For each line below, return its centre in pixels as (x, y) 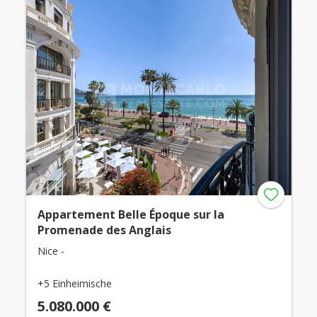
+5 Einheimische (74, 283)
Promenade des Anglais (104, 230)
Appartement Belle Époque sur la (131, 214)
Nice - (51, 250)
